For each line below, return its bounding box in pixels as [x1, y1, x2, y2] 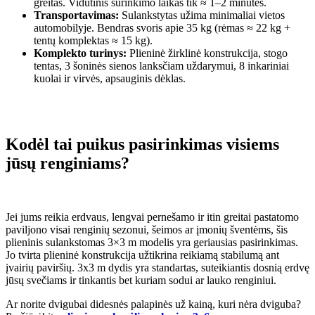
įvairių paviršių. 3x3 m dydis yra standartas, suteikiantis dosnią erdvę [6, 262, 309, 274]
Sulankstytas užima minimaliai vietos [119, 8, 285, 21]
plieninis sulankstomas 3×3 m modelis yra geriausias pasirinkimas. [6, 236, 298, 249]
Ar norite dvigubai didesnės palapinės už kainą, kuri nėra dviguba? [6, 298, 301, 311]
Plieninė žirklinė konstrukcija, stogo [127, 46, 288, 59]
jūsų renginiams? [6, 154, 129, 173]
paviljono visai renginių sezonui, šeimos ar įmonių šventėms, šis [6, 224, 288, 236]
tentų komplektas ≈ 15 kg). [34, 34, 153, 46]
